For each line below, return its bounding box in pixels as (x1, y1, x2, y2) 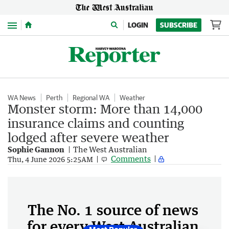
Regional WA (73, 94, 109, 102)
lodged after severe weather (8, 130, 169, 145)
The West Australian (73, 145, 147, 154)
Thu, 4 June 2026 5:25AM (8, 154, 93, 164)
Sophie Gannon (8, 145, 64, 154)
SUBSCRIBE (160, 21, 197, 29)
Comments (111, 154, 151, 163)
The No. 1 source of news (28, 201, 198, 218)
